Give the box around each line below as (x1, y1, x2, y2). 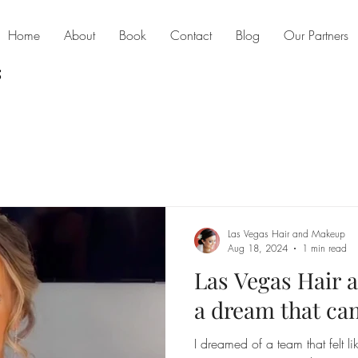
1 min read (302, 241, 347, 255)
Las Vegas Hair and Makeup (228, 227, 345, 241)
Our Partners (284, 26, 348, 44)
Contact (170, 26, 212, 44)
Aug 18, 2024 (228, 241, 288, 255)
